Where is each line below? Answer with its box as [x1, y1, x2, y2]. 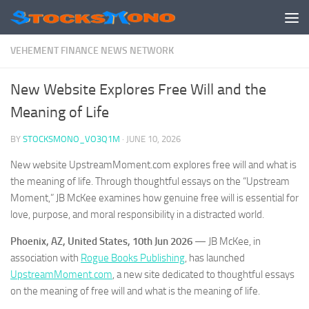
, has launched [185, 252, 245, 264]
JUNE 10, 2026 [126, 134, 181, 144]
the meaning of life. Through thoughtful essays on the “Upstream [10, 175, 290, 188]
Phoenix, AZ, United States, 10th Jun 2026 [10, 235, 195, 248]
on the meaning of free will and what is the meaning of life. [10, 285, 260, 297]
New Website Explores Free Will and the [10, 81, 266, 99]
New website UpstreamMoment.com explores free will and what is [10, 159, 297, 171]
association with [10, 252, 81, 264]
